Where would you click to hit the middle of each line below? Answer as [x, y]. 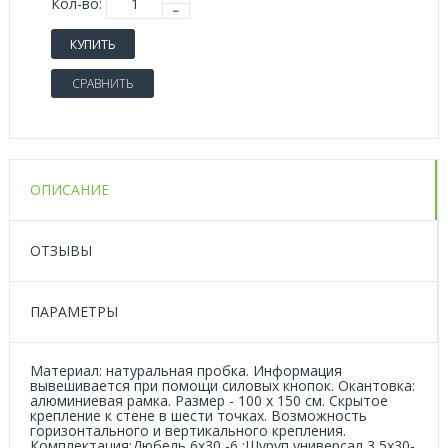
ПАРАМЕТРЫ [74, 311]
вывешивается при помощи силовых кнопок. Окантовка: [222, 385]
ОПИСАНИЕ [69, 189]
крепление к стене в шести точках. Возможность [198, 415]
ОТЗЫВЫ [61, 250]
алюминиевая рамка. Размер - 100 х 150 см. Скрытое [209, 400]
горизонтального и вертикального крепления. [188, 430]
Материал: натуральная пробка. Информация [186, 370]
